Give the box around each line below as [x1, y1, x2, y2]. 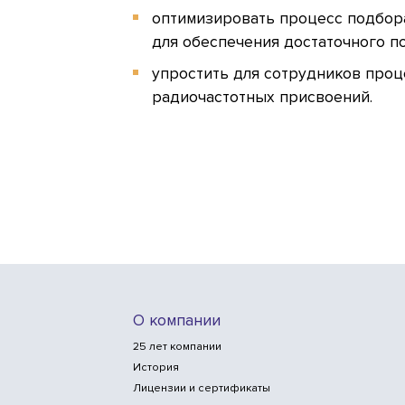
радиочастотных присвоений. [152, 87, 372, 107]
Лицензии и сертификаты [133, 381, 270, 396]
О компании [133, 310, 221, 330]
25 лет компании [133, 339, 221, 353]
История [133, 360, 179, 374]
